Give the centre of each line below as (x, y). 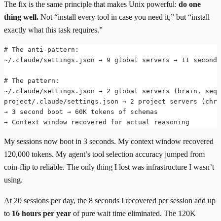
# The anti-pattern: (41, 49)
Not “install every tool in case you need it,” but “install (124, 17)
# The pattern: (32, 80)
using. (13, 180)
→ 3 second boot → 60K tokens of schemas (81, 111)
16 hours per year (41, 213)
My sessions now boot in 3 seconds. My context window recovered (109, 141)
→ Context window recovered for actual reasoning (97, 122)
